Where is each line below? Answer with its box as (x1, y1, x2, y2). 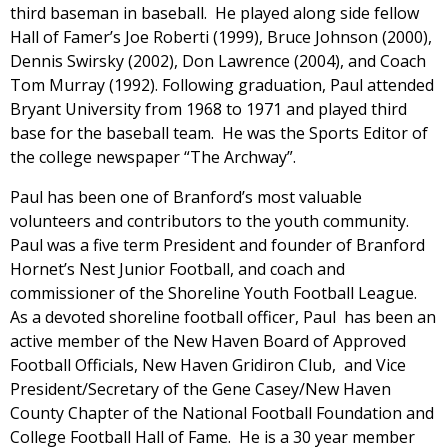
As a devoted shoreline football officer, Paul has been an (10, 305, 436, 328)
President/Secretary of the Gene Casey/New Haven (10, 377, 391, 400)
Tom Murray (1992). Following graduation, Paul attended (10, 73, 434, 96)
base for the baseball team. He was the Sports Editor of (10, 121, 428, 144)
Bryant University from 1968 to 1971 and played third (10, 97, 407, 120)
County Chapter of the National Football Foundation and (10, 401, 434, 424)
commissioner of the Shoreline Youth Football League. (10, 281, 421, 304)
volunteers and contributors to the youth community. (10, 209, 413, 232)
